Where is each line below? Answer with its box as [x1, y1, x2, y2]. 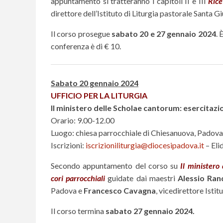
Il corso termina [51, 206, 106, 216]
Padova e [51, 185, 84, 195]
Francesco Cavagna [84, 185, 156, 195]
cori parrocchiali [51, 173, 106, 183]
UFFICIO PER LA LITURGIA [51, 90, 147, 100]
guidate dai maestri [105, 173, 178, 183]
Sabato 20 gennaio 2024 [51, 78, 138, 88]
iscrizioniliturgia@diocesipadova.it [86, 140, 204, 150]
